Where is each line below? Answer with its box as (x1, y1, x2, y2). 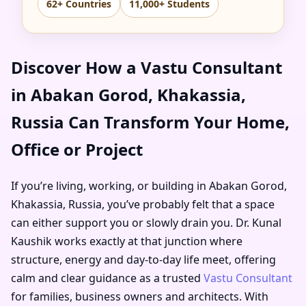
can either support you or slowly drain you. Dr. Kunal (11, 214, 281, 230)
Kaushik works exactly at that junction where (11, 233, 242, 249)
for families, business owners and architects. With (11, 288, 268, 304)
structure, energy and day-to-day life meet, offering (11, 251, 276, 267)
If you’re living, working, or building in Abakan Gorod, (11, 178, 287, 193)
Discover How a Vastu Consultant (11, 55, 282, 79)
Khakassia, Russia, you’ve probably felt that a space (11, 196, 275, 212)
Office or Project (11, 137, 143, 161)
